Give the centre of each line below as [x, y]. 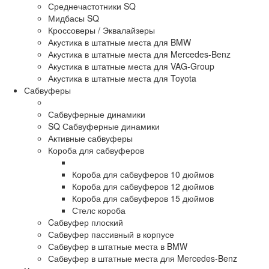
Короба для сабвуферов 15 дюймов [143, 198]
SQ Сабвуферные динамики [104, 126]
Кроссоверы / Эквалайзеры [101, 30]
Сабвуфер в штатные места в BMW [118, 246]
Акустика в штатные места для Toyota [122, 78]
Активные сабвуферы [90, 138]
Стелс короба [99, 210]
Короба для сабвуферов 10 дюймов [143, 174]
